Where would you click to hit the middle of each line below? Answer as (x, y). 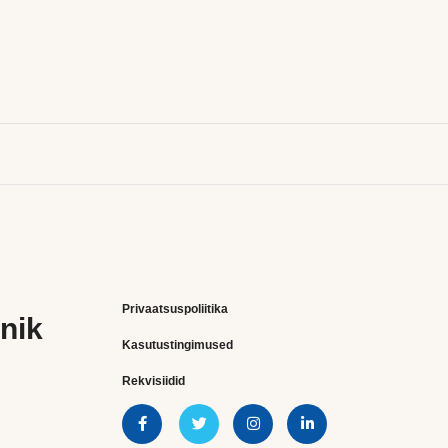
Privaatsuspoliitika (175, 309)
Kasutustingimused (177, 345)
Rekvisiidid (153, 381)
